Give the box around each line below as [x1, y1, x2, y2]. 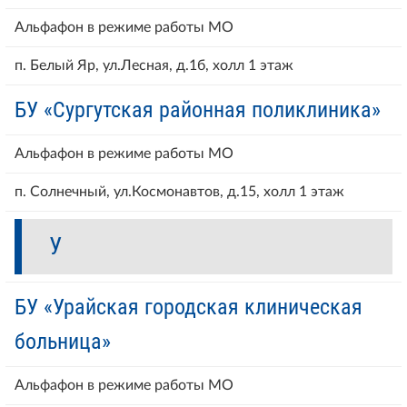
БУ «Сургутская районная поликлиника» [15, 96, 381, 123]
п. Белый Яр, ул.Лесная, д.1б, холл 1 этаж [15, 57, 293, 73]
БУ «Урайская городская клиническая [15, 293, 362, 320]
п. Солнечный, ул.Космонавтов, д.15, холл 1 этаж [15, 184, 344, 199]
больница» [15, 328, 111, 354]
